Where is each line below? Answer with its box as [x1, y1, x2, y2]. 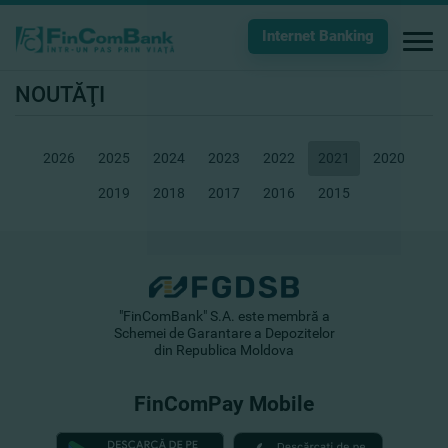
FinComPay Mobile [134, 392, 314, 417]
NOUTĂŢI [15, 82, 105, 107]
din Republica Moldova [154, 342, 294, 359]
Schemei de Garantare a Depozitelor [113, 325, 335, 342]
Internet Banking [262, 27, 374, 45]
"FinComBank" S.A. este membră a [118, 308, 330, 325]
